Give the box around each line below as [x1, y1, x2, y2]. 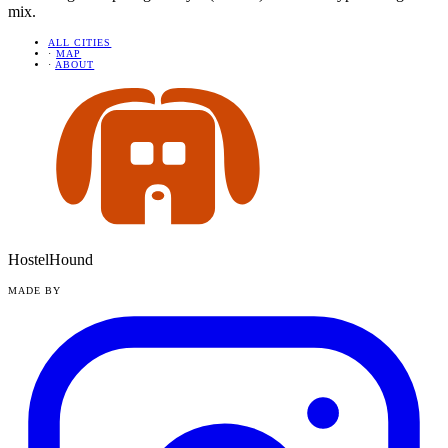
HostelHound [8, 250, 93, 268]
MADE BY [8, 284, 62, 296]
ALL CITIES [48, 37, 112, 49]
